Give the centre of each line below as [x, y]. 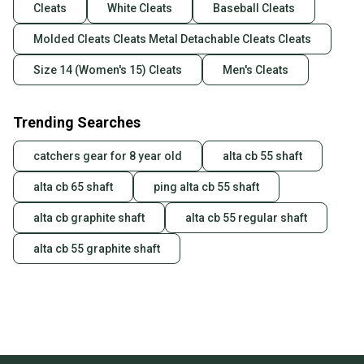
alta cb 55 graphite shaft [97, 249]
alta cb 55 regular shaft [246, 218]
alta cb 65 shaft [73, 187]
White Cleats [140, 9]
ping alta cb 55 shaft [206, 187]
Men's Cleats [256, 70]
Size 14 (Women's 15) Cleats [108, 70]
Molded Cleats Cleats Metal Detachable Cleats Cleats [172, 39]
